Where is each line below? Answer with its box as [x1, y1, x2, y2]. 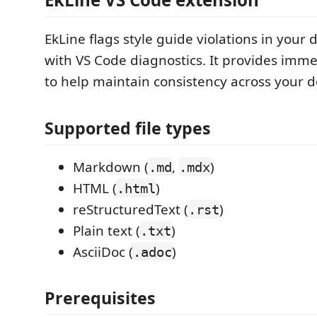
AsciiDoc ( [73, 242, 133, 261]
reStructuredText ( [73, 200, 188, 219]
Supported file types [45, 116, 211, 139]
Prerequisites [45, 287, 156, 309]
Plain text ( [73, 221, 140, 240]
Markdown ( [73, 157, 149, 176]
